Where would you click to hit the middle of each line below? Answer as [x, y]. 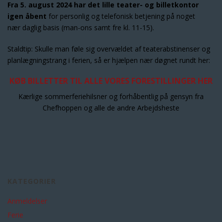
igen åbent [28, 16]
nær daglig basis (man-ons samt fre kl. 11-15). [81, 28]
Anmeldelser [27, 201]
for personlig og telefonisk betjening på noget [122, 16]
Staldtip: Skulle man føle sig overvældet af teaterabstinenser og [109, 49]
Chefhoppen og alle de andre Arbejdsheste [111, 108]
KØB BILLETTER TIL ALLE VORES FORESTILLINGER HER [111, 81]
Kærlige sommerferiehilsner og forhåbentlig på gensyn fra [111, 96]
